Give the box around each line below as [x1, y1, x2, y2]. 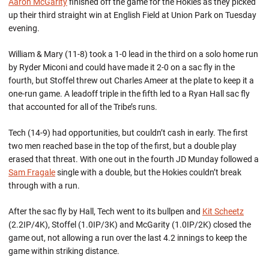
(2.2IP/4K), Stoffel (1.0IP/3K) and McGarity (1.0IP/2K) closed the [8, 220, 251, 229]
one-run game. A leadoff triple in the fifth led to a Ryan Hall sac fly [8, 89, 250, 98]
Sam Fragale [8, 168, 55, 177]
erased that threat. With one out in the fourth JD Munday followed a [8, 154, 259, 164]
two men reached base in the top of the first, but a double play [8, 141, 237, 151]
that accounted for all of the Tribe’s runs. [8, 102, 157, 112]
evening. [8, 23, 40, 33]
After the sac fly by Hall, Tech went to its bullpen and [8, 207, 202, 216]
